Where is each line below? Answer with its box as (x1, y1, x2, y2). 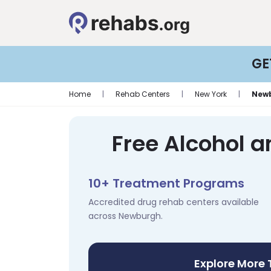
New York (195, 89, 227, 99)
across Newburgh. (88, 210, 163, 222)
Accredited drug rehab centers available (88, 196, 259, 208)
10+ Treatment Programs (88, 175, 244, 192)
